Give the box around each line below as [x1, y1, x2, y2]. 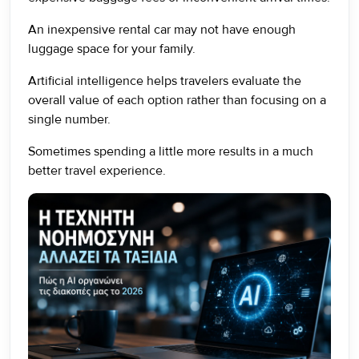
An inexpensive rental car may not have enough [28, 22, 296, 38]
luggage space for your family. [28, 41, 196, 57]
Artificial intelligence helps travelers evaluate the [28, 73, 301, 89]
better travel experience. [28, 163, 166, 179]
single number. [28, 111, 111, 127]
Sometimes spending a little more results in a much [28, 143, 313, 159]
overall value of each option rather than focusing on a [28, 92, 326, 108]
